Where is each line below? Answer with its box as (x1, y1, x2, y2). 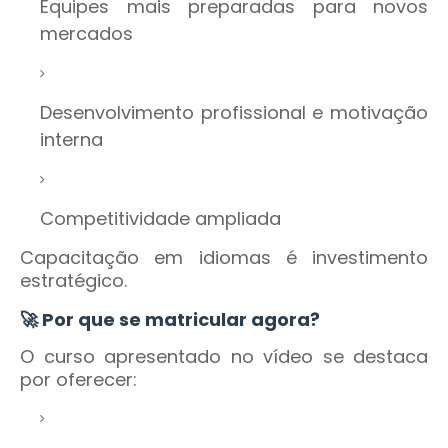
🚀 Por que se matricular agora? (20, 307, 320, 333)
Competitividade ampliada (40, 206, 281, 232)
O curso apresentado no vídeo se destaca (20, 344, 428, 370)
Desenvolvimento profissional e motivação (40, 100, 428, 126)
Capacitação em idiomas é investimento (20, 245, 428, 271)
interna (40, 127, 103, 153)
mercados (40, 21, 133, 47)
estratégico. (20, 268, 127, 294)
